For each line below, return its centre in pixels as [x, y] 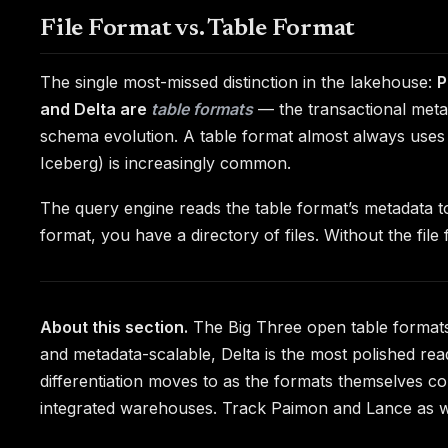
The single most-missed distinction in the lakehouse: [238, 82]
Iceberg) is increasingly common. [165, 163]
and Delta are [95, 109]
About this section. [114, 326]
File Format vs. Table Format [198, 29]
